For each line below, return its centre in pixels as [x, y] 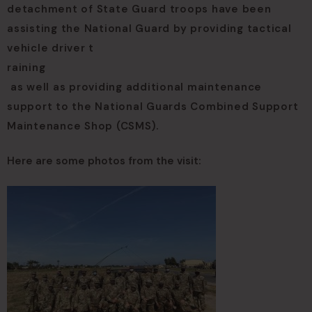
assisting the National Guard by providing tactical [149, 29]
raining [26, 68]
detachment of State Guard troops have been [139, 9]
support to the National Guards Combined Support [153, 107]
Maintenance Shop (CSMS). [83, 126]
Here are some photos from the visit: [104, 161]
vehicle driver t [50, 48]
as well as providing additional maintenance [134, 87]
